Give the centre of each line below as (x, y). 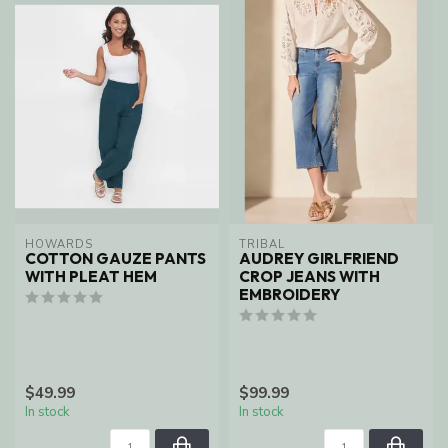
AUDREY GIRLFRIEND (319, 259)
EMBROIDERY (289, 295)
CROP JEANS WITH (309, 277)
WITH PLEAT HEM (91, 277)
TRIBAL (262, 245)
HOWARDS (59, 245)
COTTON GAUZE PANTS (115, 259)
